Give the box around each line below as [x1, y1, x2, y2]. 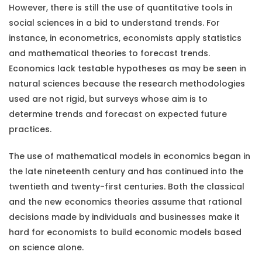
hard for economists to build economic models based [9, 226, 242, 239]
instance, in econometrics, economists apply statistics [9, 32, 242, 44]
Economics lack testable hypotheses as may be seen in [9, 63, 246, 75]
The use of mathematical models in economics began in [9, 150, 250, 163]
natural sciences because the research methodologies [9, 78, 245, 90]
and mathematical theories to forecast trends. [9, 47, 210, 60]
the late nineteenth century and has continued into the [9, 166, 243, 178]
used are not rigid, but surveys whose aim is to [9, 93, 208, 105]
